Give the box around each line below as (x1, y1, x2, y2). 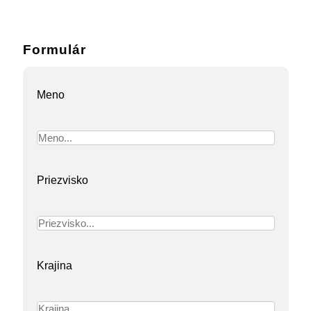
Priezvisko (36, 174, 88, 186)
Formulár (22, 42, 86, 57)
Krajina (36, 260, 72, 271)
